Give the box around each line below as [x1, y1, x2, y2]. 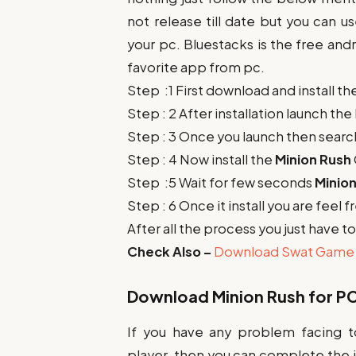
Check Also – [127, 242, 215, 260]
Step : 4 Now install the [127, 150, 276, 168]
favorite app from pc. [127, 58, 265, 75]
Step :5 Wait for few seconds [127, 173, 315, 191]
